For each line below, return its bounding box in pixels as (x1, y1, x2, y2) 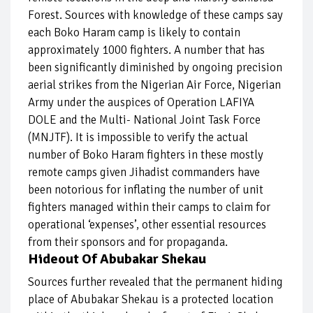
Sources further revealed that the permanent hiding (28, 275, 283, 290)
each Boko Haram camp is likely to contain (28, 25, 240, 41)
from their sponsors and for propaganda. (28, 235, 228, 250)
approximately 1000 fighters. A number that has (28, 43, 265, 58)
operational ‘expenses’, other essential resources (28, 217, 266, 233)
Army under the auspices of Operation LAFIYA (28, 95, 254, 110)
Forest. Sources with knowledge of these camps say (28, 8, 283, 23)
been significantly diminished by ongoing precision (28, 60, 282, 75)
